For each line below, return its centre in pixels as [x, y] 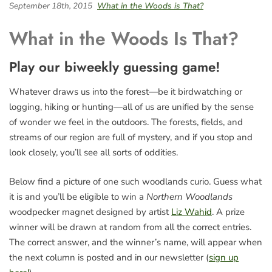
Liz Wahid [192, 212]
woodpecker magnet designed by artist [90, 212]
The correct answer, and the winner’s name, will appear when [136, 242]
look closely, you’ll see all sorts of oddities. [93, 152]
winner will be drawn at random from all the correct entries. [130, 227]
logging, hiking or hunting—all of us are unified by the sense [131, 107]
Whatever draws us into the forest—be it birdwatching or [126, 92]
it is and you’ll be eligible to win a [78, 196]
